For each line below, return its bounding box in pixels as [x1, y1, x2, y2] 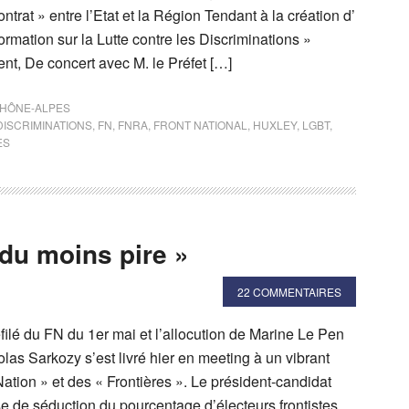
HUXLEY [253, 117, 297, 132]
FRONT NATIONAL [153, 117, 247, 132]
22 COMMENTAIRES [237, 284, 341, 299]
